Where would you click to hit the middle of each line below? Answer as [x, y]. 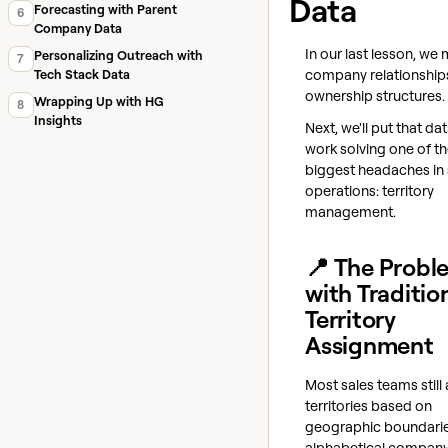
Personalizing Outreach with [118, 55]
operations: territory [369, 190]
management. [350, 211]
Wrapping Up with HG [98, 101]
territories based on [368, 405]
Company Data [77, 28]
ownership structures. [375, 96]
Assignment [369, 344]
